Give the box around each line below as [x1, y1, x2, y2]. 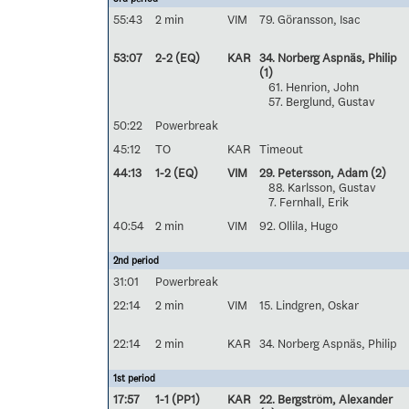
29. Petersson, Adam [259, 165, 368, 180]
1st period [113, 372, 155, 384]
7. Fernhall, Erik [268, 194, 349, 209]
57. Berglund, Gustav [268, 94, 375, 109]
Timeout [259, 142, 303, 156]
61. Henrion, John [268, 79, 359, 94]
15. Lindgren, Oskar [259, 298, 359, 312]
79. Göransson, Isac [259, 12, 361, 26]
